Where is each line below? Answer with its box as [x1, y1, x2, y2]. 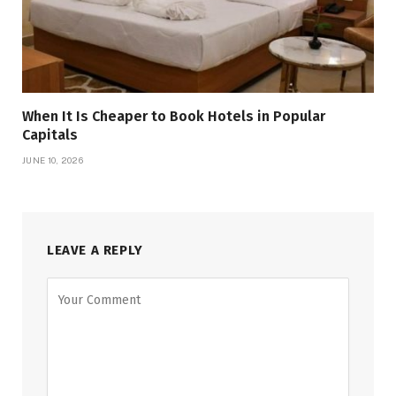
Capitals [22, 126, 78, 144]
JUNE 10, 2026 [22, 155, 83, 166]
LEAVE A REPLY [47, 242, 143, 259]
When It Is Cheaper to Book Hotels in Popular [22, 108, 325, 126]
